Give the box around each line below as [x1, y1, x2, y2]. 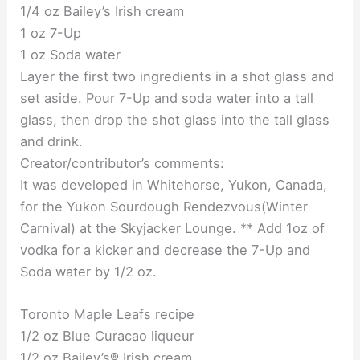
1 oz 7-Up [20, 25, 82, 42]
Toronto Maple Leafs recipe [20, 306, 195, 323]
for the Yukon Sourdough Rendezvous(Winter [20, 198, 309, 215]
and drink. [20, 133, 84, 150]
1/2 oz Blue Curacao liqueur [20, 328, 195, 345]
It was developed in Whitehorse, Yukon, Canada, [20, 177, 328, 194]
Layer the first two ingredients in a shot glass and [20, 68, 335, 85]
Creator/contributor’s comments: [20, 155, 225, 172]
